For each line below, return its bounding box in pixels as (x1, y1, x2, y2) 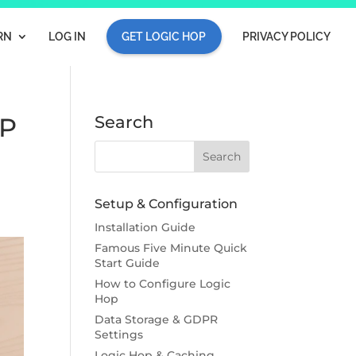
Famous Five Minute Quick (95, 241, 248, 255)
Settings (95, 327, 144, 342)
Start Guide (95, 256, 161, 270)
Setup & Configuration (95, 196, 238, 211)
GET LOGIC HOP (122, 30, 207, 43)
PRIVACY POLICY (242, 30, 331, 43)
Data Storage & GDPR (95, 312, 219, 327)
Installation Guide (95, 220, 196, 234)
